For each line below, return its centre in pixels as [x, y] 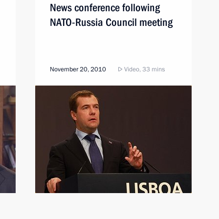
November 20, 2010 [78, 69]
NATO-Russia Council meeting [111, 22]
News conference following [105, 8]
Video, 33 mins [144, 69]
